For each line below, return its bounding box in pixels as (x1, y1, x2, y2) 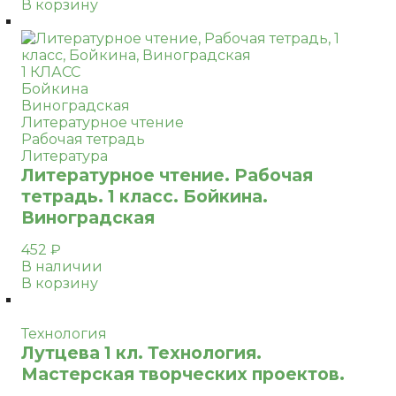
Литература (21, 148, 108, 164)
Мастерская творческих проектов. (21, 363, 345, 385)
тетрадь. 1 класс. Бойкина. (21, 186, 268, 207)
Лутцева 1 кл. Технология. (21, 342, 262, 363)
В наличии (21, 258, 103, 275)
